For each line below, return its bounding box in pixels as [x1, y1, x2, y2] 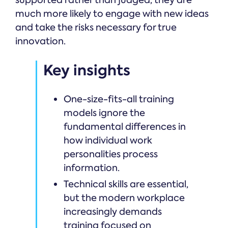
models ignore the [64, 107, 145, 120]
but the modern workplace [64, 192, 185, 205]
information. [64, 162, 120, 175]
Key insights [43, 61, 130, 81]
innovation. [15, 35, 66, 48]
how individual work [64, 134, 152, 147]
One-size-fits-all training [64, 93, 174, 106]
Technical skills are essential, [64, 178, 188, 191]
